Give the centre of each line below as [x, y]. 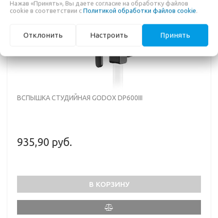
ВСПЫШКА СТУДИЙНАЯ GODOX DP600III [80, 98]
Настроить [109, 35]
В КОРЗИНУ [109, 184]
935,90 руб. [45, 142]
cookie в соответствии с [46, 10]
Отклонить [43, 35]
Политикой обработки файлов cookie [140, 10]
